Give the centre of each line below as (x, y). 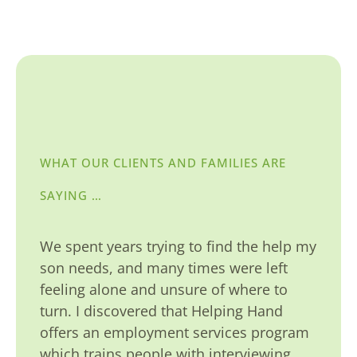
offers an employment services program (175, 333)
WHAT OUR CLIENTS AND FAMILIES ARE (163, 163)
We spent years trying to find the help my (178, 247)
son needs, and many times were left (164, 268)
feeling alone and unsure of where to (164, 290)
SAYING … (71, 196)
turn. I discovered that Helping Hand (161, 311)
